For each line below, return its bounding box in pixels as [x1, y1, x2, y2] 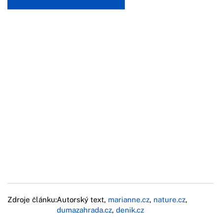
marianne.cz [108, 195, 149, 204]
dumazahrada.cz [57, 205, 112, 214]
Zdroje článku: [7, 195, 57, 204]
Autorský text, [57, 195, 108, 204]
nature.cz [153, 195, 185, 204]
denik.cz [116, 205, 144, 214]
